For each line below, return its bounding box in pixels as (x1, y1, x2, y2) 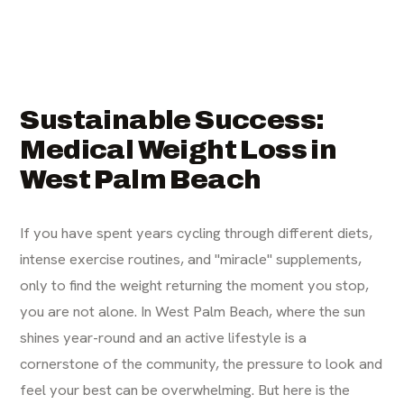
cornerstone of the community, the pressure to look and (20, 353, 383, 373)
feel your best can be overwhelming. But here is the (20, 379, 351, 399)
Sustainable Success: (20, 105, 325, 134)
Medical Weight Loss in (20, 134, 337, 164)
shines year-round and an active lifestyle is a (20, 326, 308, 347)
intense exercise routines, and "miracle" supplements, (20, 248, 363, 269)
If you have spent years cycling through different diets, (20, 222, 373, 243)
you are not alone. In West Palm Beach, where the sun (20, 300, 366, 321)
